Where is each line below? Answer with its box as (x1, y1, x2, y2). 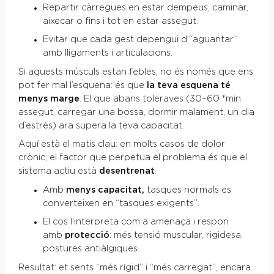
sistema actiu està (18, 167, 99, 176)
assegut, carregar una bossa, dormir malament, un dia (18, 108, 254, 117)
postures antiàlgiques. (42, 245, 139, 254)
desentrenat (98, 167, 155, 176)
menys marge (18, 94, 80, 103)
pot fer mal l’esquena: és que (18, 81, 147, 90)
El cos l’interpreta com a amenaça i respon (42, 218, 229, 227)
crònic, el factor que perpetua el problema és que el (18, 154, 247, 163)
